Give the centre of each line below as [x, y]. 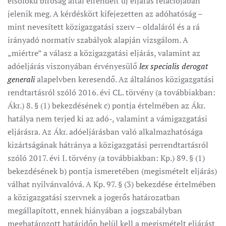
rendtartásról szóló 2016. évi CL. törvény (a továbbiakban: [111, 92]
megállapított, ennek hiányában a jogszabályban [95, 210]
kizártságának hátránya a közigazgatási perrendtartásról [108, 145]
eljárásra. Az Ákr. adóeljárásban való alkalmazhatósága [105, 132]
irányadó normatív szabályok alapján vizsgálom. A [98, 40]
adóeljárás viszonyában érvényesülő [73, 66]
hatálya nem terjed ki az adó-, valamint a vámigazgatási [107, 119]
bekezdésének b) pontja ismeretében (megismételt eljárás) [112, 171]
